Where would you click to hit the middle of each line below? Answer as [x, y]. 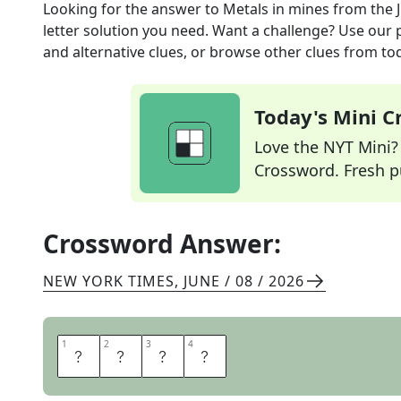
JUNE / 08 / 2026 [244, 281]
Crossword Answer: [162, 243]
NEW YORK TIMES [109, 281]
